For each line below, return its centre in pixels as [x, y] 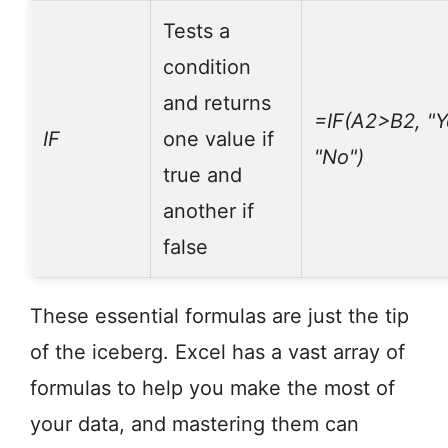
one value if [218, 139]
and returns [217, 103]
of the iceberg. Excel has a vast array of [217, 352]
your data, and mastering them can [194, 424]
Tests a [196, 31]
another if [208, 211]
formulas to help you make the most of [212, 388]
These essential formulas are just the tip [219, 316]
